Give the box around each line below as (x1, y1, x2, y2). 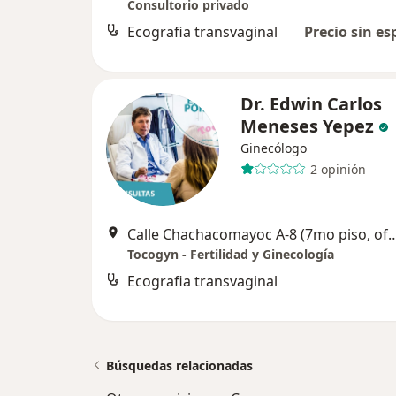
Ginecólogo (240, 140, 307, 156)
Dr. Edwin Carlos (240, 92, 382, 116)
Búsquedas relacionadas (106, 357, 253, 374)
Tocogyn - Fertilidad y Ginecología (127, 246, 334, 263)
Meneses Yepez (240, 114, 374, 138)
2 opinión (309, 160, 366, 178)
